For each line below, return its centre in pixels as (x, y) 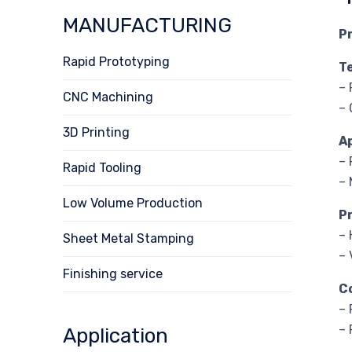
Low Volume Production (133, 203)
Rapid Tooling (102, 167)
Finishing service (113, 273)
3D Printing (96, 132)
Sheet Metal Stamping (128, 238)
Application (115, 335)
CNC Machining (108, 97)
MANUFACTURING (147, 25)
